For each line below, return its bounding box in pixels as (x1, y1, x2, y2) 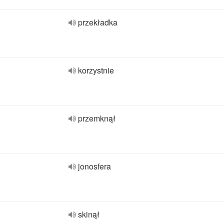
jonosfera (78, 160, 111, 172)
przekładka (78, 16, 117, 28)
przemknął (78, 112, 115, 124)
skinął (78, 208, 99, 220)
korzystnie (78, 64, 114, 76)
